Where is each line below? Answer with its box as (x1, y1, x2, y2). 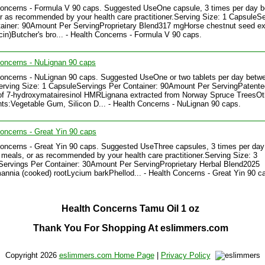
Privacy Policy (160, 251, 211, 260)
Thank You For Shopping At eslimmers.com (33, 222, 228, 233)
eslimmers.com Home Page (59, 251, 154, 260)
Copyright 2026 (5, 251, 59, 260)
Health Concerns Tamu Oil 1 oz (62, 203, 199, 214)
